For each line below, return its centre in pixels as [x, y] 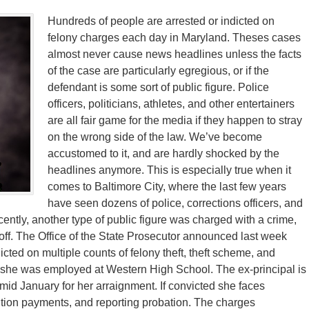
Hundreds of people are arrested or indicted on [161, 21]
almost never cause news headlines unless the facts [175, 54]
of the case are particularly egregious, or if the [158, 71]
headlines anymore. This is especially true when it [169, 170]
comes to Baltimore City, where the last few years [167, 187]
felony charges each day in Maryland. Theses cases [174, 38]
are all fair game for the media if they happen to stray [175, 120]
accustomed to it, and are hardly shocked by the [163, 153]
